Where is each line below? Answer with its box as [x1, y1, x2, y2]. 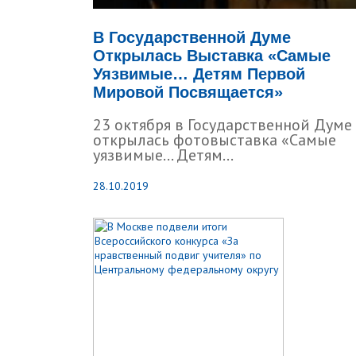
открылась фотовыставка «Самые [93, 130, 336, 150]
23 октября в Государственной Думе [93, 114, 352, 135]
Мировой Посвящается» [93, 83, 283, 101]
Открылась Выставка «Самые [93, 47, 331, 64]
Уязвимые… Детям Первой [93, 65, 305, 83]
